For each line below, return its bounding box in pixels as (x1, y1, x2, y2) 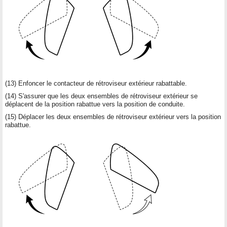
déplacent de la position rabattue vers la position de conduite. (5, 100, 185, 108)
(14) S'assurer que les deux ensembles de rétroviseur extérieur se (5, 92, 198, 100)
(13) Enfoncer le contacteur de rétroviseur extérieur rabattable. (5, 79, 187, 87)
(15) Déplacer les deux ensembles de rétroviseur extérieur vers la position (5, 112, 221, 121)
